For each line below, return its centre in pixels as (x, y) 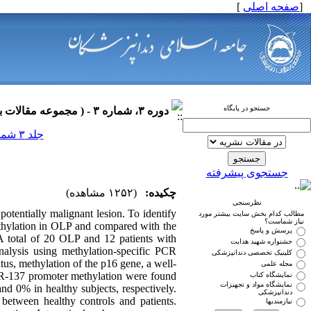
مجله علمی (277, 263)
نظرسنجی (247, 202)
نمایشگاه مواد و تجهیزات (256, 284)
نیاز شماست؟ (284, 221)
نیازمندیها (279, 301)
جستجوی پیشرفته (247, 173)
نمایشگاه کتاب (271, 275)
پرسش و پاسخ (271, 230)
